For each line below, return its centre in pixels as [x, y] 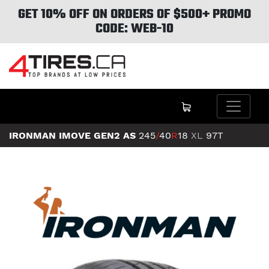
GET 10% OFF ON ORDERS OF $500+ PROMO [134, 14]
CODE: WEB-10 [134, 29]
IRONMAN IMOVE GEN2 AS [72, 136]
